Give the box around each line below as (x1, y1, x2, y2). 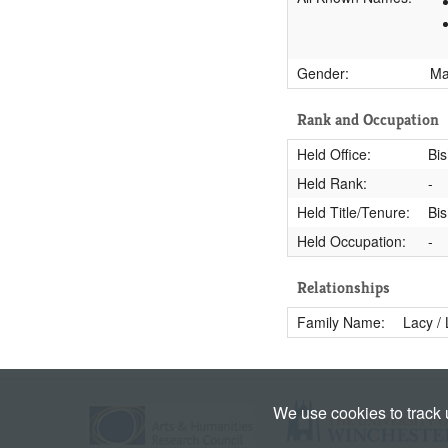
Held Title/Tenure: (296, 202, 410, 222)
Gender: (296, 63, 349, 83)
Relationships (297, 277, 391, 298)
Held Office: (296, 144, 371, 164)
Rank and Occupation (297, 109, 440, 130)
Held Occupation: (296, 231, 406, 251)
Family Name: (296, 312, 385, 332)
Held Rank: (296, 173, 367, 193)
